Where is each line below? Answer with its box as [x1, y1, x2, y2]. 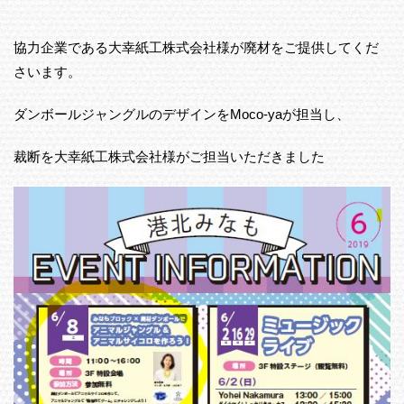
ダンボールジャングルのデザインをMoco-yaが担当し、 [14, 106, 350, 123]
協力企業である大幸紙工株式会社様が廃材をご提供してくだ [14, 40, 379, 56]
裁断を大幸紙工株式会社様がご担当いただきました [14, 149, 325, 165]
